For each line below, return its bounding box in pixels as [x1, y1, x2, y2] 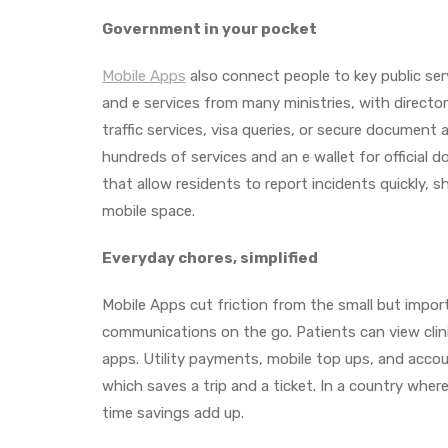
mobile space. [102, 201, 195, 220]
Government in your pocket [102, 19, 317, 38]
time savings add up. [102, 403, 244, 422]
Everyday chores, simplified [102, 248, 318, 267]
